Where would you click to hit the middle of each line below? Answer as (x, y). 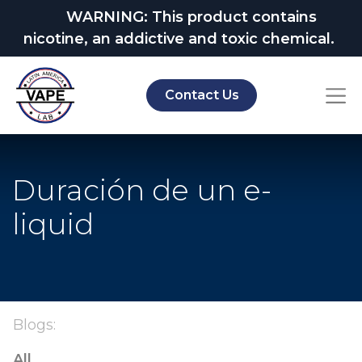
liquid (53, 224)
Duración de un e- (142, 190)
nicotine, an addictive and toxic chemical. (179, 39)
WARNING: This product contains (183, 17)
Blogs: (34, 325)
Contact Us (202, 95)
